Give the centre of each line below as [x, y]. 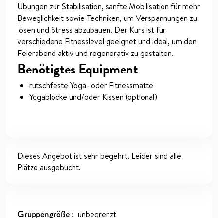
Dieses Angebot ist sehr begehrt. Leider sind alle [99, 156]
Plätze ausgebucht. [49, 168]
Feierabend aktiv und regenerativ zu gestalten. [96, 53]
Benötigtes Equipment [78, 69]
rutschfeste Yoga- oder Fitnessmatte [91, 85]
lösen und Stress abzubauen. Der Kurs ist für [92, 30]
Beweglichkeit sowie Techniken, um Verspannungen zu [107, 18]
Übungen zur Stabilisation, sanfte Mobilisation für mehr [109, 7]
